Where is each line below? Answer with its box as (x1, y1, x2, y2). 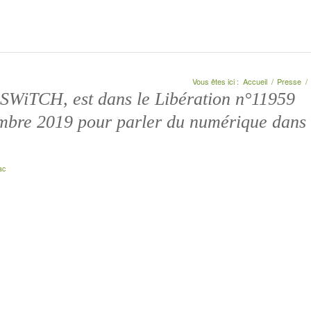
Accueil (243, 76, 267, 87)
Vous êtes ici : (192, 76, 239, 87)
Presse (277, 76, 301, 87)
